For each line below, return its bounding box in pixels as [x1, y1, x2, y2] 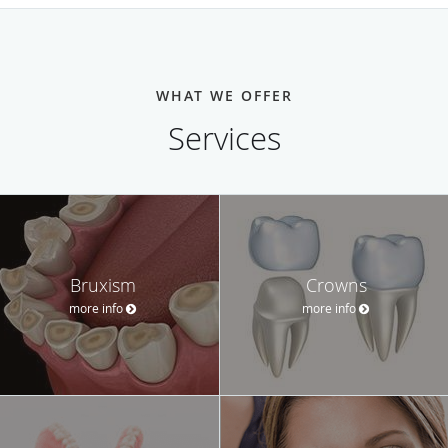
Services [167, 117, 281, 159]
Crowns [305, 272, 367, 297]
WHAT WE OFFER [155, 85, 293, 105]
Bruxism [70, 272, 136, 297]
